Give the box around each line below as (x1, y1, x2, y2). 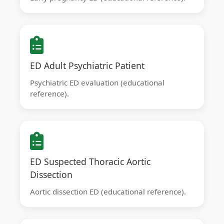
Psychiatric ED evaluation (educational (30, 77, 164, 87)
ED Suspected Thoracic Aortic (30, 155, 150, 167)
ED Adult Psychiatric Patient (30, 59, 144, 71)
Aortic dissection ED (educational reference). (30, 186, 186, 196)
